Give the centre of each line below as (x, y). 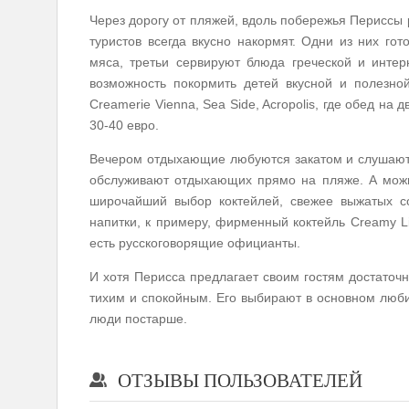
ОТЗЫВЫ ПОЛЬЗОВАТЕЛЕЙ (240, 381)
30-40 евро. (124, 126)
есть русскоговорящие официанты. (195, 243)
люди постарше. (138, 319)
